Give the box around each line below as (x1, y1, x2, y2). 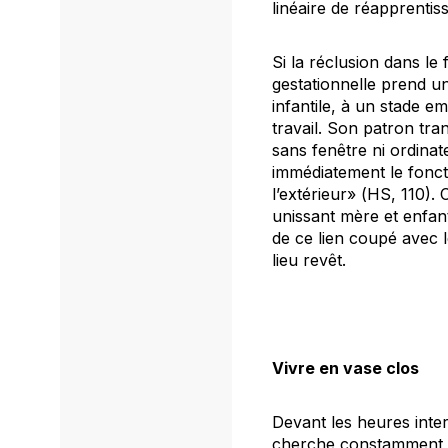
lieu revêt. (272, 250, 351, 271)
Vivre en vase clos (272, 358, 419, 379)
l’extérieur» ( (272, 184, 367, 205)
